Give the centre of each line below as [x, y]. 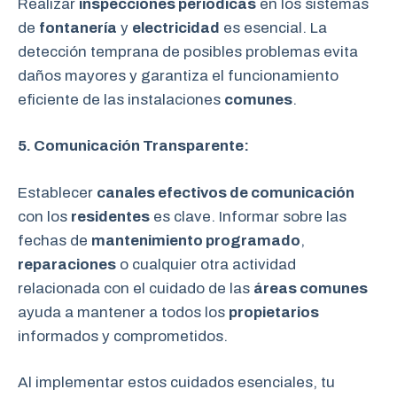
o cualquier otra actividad [206, 264]
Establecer [57, 192]
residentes [110, 216]
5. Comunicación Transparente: [133, 146]
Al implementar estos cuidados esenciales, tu [176, 382]
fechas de [54, 240]
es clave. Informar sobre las [248, 216]
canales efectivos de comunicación [226, 192]
